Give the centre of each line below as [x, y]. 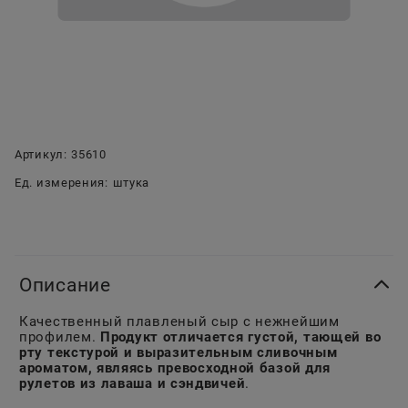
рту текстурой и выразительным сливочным [178, 353]
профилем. [60, 337]
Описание [65, 286]
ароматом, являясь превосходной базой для [175, 368]
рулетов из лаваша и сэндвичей [133, 384]
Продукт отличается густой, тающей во [241, 337]
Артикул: [41, 155]
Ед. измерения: [61, 183]
